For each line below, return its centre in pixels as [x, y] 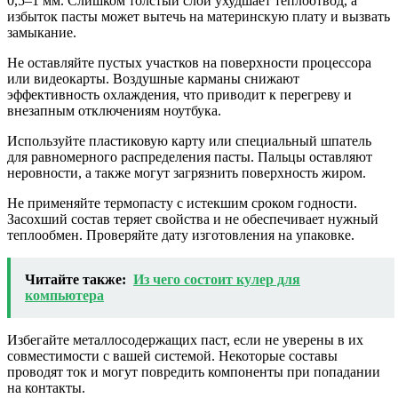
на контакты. [46, 388]
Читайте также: [76, 280]
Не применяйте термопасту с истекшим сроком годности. [182, 203]
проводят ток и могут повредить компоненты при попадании [194, 372]
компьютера [64, 296]
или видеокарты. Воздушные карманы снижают [153, 79]
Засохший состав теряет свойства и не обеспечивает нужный [193, 219]
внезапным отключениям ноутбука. [114, 111]
